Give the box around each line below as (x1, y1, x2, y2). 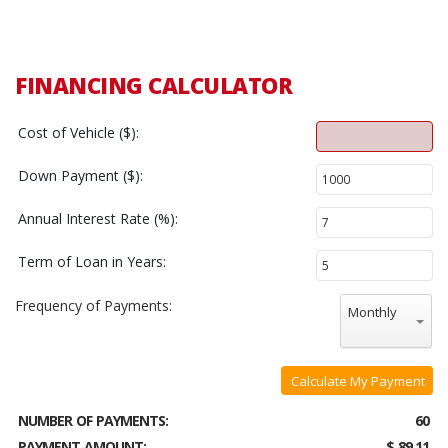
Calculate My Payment (291, 371, 425, 390)
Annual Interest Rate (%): (18, 208, 178, 228)
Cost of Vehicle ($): (18, 122, 139, 142)
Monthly (348, 302, 397, 321)
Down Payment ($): (18, 165, 143, 185)
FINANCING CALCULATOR (15, 69, 292, 100)
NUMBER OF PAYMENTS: (18, 410, 168, 430)
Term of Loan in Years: (18, 251, 166, 271)
